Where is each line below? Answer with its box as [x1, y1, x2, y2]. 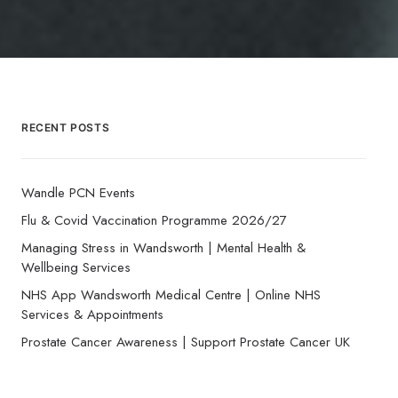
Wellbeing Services [21, 258, 131, 277]
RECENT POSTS [21, 121, 110, 134]
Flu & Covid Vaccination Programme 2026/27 [21, 211, 287, 230]
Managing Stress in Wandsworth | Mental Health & [21, 238, 306, 258]
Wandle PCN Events [21, 183, 135, 203]
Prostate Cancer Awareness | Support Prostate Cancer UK [21, 332, 350, 352]
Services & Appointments [21, 305, 163, 324]
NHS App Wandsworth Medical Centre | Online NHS [21, 285, 321, 305]
